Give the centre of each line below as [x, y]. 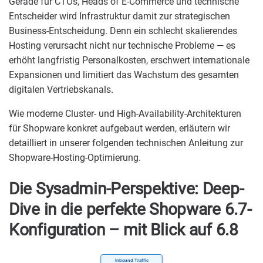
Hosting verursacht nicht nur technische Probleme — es [122, 45]
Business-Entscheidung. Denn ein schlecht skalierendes [123, 31]
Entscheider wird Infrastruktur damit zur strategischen [119, 16]
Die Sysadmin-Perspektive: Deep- [127, 189]
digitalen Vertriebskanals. [61, 89]
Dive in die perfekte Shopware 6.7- [130, 210]
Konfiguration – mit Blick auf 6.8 [124, 230]
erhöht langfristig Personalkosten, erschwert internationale [129, 60]
